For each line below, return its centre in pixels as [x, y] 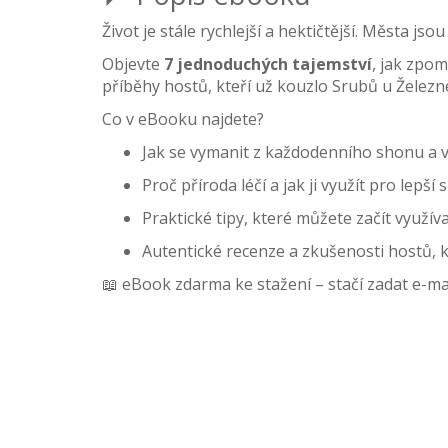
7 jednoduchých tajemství [268, 64]
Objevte [133, 64]
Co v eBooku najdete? [183, 119]
